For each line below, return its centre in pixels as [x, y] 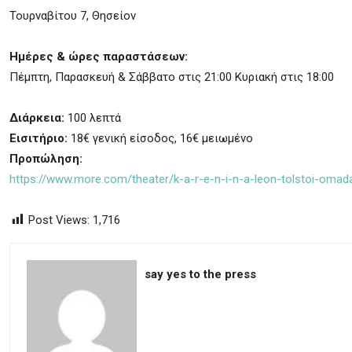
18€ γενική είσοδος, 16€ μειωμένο [162, 138]
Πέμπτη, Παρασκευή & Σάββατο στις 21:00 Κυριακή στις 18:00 [172, 77]
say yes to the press [200, 274]
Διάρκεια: [37, 118]
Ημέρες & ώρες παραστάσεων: [99, 57]
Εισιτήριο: [40, 138]
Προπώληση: [46, 159]
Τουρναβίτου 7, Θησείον [73, 16]
